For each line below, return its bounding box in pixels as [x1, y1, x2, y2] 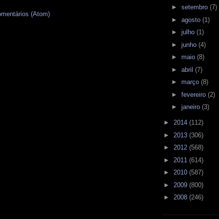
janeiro [181, 103, 202, 111]
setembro [181, 3, 210, 11]
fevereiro [181, 90, 208, 98]
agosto [181, 16, 202, 23]
